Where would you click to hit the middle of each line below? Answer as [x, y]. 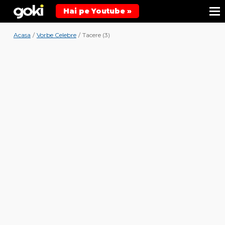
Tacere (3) [96, 35]
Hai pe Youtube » [97, 11]
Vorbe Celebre [56, 35]
